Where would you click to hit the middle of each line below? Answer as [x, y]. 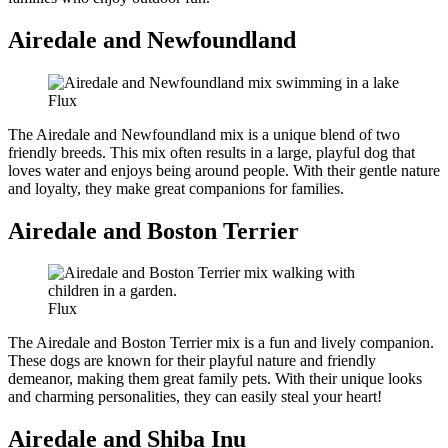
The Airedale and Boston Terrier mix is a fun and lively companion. [221, 343]
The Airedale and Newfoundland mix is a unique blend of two [204, 134]
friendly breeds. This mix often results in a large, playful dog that [211, 152]
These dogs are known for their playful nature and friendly [192, 361]
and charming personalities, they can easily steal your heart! [195, 397]
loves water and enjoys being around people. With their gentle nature [224, 170]
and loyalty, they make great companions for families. [176, 188]
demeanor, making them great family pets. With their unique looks [215, 379]
